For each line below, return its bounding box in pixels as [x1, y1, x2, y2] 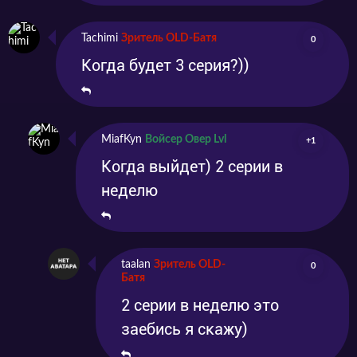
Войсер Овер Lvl [145, 134, 226, 146]
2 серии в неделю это [121, 296, 279, 316]
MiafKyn [101, 134, 142, 146]
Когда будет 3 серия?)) [81, 56, 249, 76]
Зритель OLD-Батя [121, 33, 217, 45]
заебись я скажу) [121, 320, 248, 339]
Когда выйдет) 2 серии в [101, 157, 283, 177]
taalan [121, 259, 151, 271]
